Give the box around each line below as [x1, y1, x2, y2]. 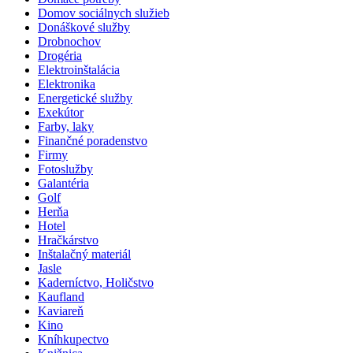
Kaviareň [38, 303, 84, 318]
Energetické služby [38, 91, 132, 105]
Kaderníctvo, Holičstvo [38, 275, 154, 289]
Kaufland [38, 289, 84, 303]
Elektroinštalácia [38, 62, 120, 76]
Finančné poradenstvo [38, 133, 147, 147]
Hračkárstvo [38, 232, 98, 247]
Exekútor [38, 105, 84, 119]
